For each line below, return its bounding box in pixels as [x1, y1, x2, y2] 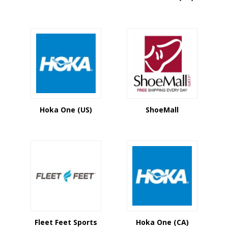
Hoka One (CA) [135, 217, 189, 227]
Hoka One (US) [40, 105, 92, 115]
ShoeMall [146, 105, 179, 115]
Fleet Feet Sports [35, 217, 97, 227]
